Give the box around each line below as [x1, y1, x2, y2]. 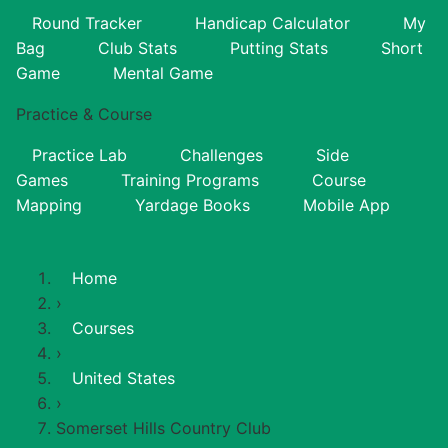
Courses [72, 317, 134, 338]
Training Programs [121, 169, 259, 190]
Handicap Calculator [195, 12, 350, 33]
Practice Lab [32, 144, 127, 165]
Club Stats [98, 37, 177, 58]
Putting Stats [230, 37, 328, 58]
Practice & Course [16, 103, 152, 124]
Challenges [180, 144, 263, 165]
